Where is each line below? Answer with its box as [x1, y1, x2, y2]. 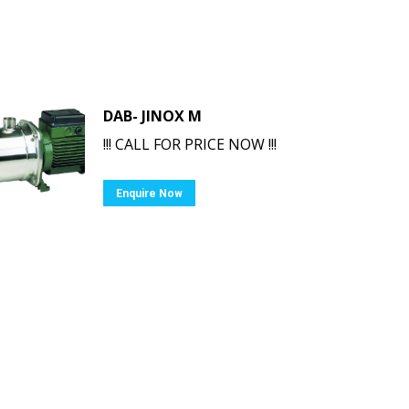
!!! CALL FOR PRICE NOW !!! [103, 134, 277, 154]
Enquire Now [116, 187, 183, 200]
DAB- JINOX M [103, 106, 202, 126]
